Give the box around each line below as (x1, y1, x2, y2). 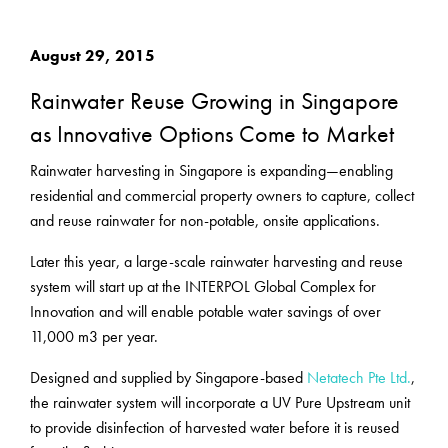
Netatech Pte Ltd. (307, 366, 411, 388)
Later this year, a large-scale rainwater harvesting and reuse (30, 250, 403, 272)
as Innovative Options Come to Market (30, 117, 394, 149)
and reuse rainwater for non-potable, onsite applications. (30, 209, 380, 231)
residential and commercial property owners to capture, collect (30, 184, 414, 206)
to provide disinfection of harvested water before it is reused (30, 416, 399, 438)
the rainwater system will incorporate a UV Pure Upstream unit (30, 391, 410, 413)
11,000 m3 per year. (30, 325, 158, 347)
